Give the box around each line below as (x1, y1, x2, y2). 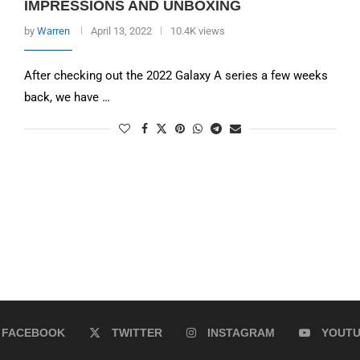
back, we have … (23, 90, 110, 105)
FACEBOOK (2, 326, 65, 340)
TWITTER (112, 326, 162, 340)
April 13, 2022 (90, 25, 152, 38)
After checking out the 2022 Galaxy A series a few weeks (23, 68, 328, 84)
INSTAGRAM (207, 326, 275, 340)
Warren (36, 25, 70, 38)
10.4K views (170, 25, 225, 38)
